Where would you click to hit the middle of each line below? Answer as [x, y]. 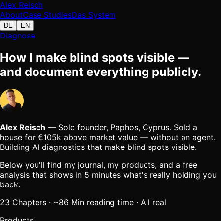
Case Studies [47, 15]
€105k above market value [88, 137]
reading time [110, 202]
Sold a [185, 127]
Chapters [29, 202]
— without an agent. [177, 137]
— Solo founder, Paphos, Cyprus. [108, 127]
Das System [94, 15]
